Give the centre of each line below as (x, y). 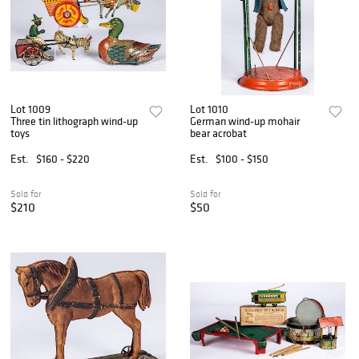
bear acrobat (219, 133)
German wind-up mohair (245, 121)
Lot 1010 (210, 109)
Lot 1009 (30, 109)
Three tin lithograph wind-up (74, 121)
